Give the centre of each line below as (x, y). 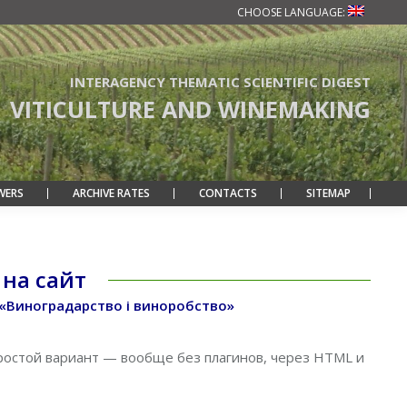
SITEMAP (328, 193)
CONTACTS (228, 193)
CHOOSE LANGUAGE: (293, 12)
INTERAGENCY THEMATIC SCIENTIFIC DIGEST (220, 82)
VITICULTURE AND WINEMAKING (190, 109)
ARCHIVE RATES (111, 193)
